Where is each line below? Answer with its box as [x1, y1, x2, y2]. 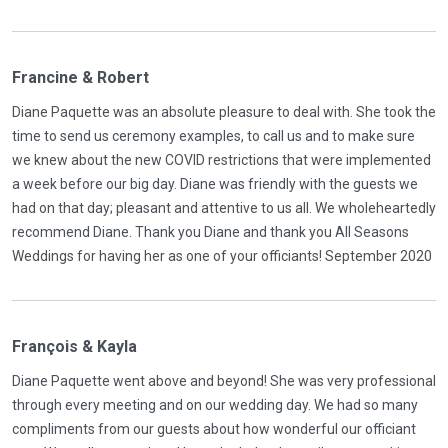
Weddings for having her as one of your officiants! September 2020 [12, 247, 432, 264]
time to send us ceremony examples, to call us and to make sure [12, 127, 415, 144]
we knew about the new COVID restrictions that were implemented [12, 151, 431, 168]
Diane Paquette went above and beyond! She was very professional [12, 372, 436, 389]
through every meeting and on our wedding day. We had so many [12, 396, 418, 413]
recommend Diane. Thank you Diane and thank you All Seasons [12, 223, 409, 240]
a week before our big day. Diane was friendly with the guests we [12, 175, 418, 192]
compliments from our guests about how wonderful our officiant [12, 420, 416, 437]
